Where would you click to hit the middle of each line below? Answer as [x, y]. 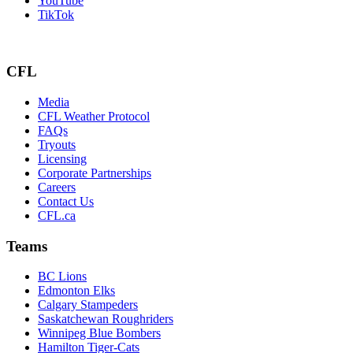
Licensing [62, 158]
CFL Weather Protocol [94, 116]
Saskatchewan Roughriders [106, 319]
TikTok [56, 14]
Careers [57, 187]
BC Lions [62, 277]
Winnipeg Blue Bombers [99, 333]
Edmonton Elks [76, 291]
